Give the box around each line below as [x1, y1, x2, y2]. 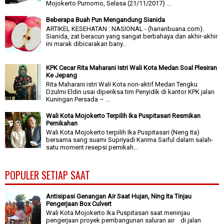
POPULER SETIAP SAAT [5, 167, 90, 183]
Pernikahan [46, 119, 78, 127]
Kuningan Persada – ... [46, 95, 110, 103]
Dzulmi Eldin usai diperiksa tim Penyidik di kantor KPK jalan [46, 87, 215, 95]
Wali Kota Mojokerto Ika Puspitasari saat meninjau [46, 208, 190, 216]
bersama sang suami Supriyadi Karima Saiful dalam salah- [46, 135, 213, 143]
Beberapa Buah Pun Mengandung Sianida [46, 16, 165, 24]
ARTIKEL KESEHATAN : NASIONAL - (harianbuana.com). [46, 24, 209, 32]
